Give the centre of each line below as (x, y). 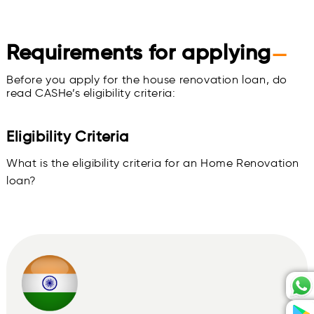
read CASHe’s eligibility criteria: (91, 93)
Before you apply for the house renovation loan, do (147, 80)
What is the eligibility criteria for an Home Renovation (153, 163)
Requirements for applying (139, 53)
